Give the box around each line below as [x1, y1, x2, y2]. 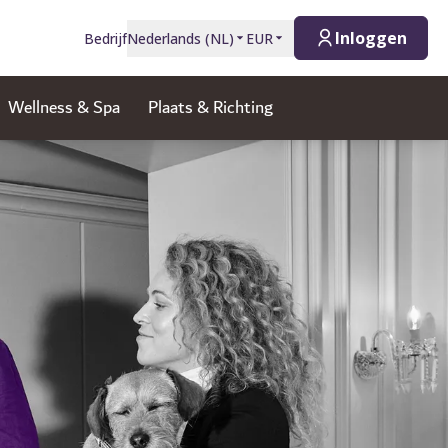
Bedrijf [84, 28, 127, 48]
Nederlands [127, 28, 201, 48]
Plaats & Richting [147, 92, 273, 123]
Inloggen [335, 27, 407, 49]
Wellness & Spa [7, 92, 120, 123]
